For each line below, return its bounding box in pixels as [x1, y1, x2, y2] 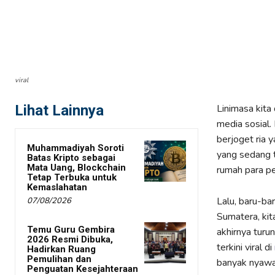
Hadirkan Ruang [27, 244, 96, 255]
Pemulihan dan [27, 254, 91, 265]
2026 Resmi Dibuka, [27, 234, 113, 246]
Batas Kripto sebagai [27, 152, 115, 164]
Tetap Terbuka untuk [27, 172, 117, 184]
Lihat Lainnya [15, 102, 104, 120]
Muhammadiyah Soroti [27, 142, 124, 154]
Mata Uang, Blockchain [27, 162, 126, 174]
